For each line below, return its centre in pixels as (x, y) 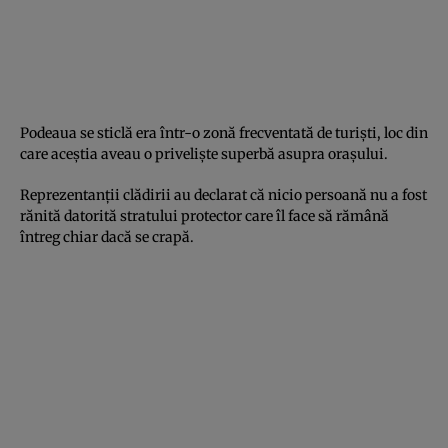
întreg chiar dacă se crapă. (107, 236)
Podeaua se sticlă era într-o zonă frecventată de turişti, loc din (224, 132)
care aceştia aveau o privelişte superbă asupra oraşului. (204, 153)
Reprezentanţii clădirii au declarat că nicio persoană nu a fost (223, 194)
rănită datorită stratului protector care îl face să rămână (204, 215)
